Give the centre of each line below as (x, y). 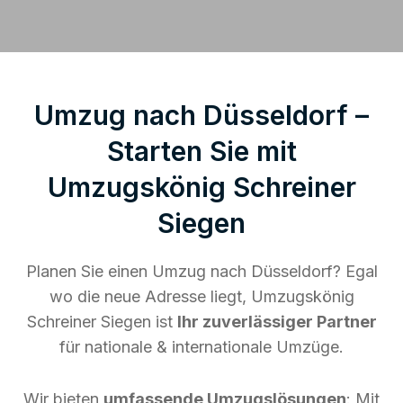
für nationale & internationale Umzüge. (201, 346)
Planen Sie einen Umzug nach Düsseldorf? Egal (201, 271)
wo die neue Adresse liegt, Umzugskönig (201, 296)
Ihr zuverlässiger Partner (277, 321)
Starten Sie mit (201, 151)
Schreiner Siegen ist (102, 321)
